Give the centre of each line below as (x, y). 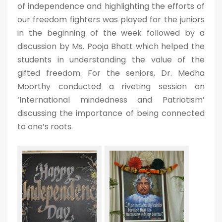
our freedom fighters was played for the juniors (111, 20)
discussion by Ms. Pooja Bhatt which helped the (111, 46)
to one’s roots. (45, 127)
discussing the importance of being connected (111, 113)
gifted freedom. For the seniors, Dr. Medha (111, 73)
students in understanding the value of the (111, 60)
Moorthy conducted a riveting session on (111, 86)
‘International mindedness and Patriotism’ (111, 100)
